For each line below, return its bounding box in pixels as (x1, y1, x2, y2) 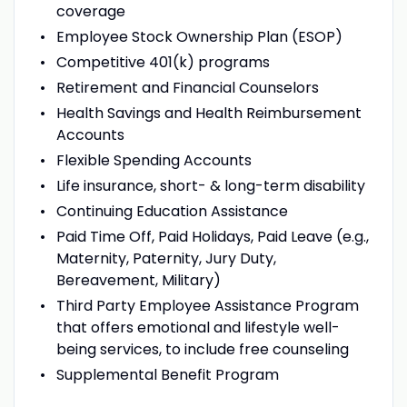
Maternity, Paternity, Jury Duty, (55, 247, 276, 269)
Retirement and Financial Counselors (55, 76, 319, 98)
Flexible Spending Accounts (55, 149, 252, 171)
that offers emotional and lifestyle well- (55, 316, 340, 338)
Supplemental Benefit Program (55, 363, 283, 385)
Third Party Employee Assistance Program (55, 294, 359, 316)
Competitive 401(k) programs (55, 51, 270, 73)
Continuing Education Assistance (55, 200, 288, 222)
